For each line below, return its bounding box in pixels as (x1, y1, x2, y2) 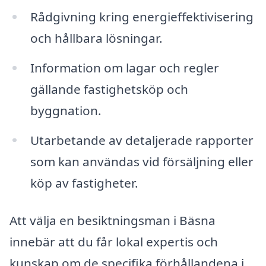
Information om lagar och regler (30, 59, 219, 76)
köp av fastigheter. (30, 174, 138, 191)
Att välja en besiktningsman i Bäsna (9, 212, 216, 229)
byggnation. (30, 102, 102, 119)
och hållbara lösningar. (30, 29, 163, 46)
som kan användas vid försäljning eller (30, 153, 254, 170)
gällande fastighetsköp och (30, 80, 188, 97)
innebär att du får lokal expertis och (9, 233, 218, 251)
